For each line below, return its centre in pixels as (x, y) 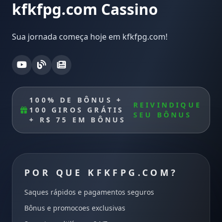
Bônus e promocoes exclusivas (75, 208)
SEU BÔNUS (163, 114)
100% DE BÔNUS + (76, 100)
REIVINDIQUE (167, 105)
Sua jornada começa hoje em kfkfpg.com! (90, 36)
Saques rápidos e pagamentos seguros (89, 192)
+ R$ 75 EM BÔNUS (78, 119)
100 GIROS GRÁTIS (77, 110)
